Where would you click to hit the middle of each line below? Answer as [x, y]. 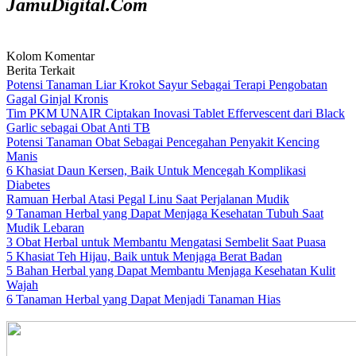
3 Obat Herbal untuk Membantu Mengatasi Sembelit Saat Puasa [166, 242]
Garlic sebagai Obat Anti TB [78, 128]
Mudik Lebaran [45, 228]
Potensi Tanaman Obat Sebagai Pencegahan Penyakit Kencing [163, 142]
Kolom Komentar [50, 56]
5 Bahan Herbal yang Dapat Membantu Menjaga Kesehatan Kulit [171, 271]
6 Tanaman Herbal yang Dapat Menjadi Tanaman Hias [143, 299]
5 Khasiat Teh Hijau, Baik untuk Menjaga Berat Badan [144, 256]
